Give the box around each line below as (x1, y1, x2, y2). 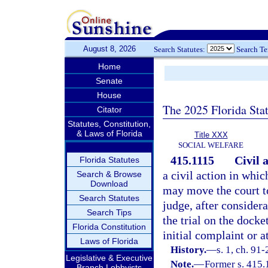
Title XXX (194, 130, 228, 139)
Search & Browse (77, 169, 142, 179)
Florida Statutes (79, 155, 139, 165)
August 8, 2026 (83, 44, 136, 53)
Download (90, 179, 128, 188)
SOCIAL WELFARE (178, 141, 243, 150)
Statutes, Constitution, (68, 119, 151, 129)
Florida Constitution (72, 222, 146, 232)
